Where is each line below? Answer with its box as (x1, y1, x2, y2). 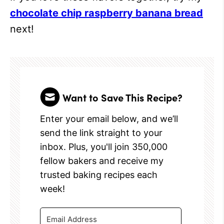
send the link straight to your (40, 127, 162, 138)
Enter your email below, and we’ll (40, 113, 178, 124)
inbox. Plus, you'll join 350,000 (40, 141, 167, 152)
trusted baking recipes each (40, 169, 157, 180)
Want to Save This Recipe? (62, 90, 182, 104)
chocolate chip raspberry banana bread (10, 7, 203, 19)
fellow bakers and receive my (40, 155, 163, 166)
